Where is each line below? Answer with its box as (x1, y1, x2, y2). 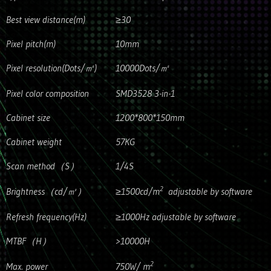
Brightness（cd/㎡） (6, 185, 87, 197)
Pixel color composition (6, 87, 89, 99)
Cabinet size (6, 111, 50, 123)
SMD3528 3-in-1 (116, 87, 175, 99)
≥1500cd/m (116, 185, 160, 197)
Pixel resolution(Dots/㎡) (6, 62, 97, 74)
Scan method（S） (6, 160, 79, 172)
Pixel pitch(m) (6, 38, 56, 50)
